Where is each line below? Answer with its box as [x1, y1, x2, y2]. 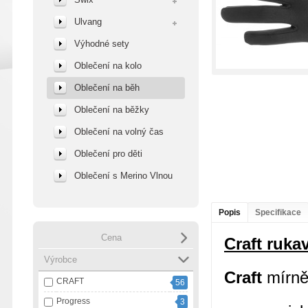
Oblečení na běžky [74, 104, 149, 115]
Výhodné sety [74, 38, 129, 49]
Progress [56, 296, 90, 306]
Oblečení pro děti [74, 148, 142, 159]
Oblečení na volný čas [74, 126, 164, 137]
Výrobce [44, 254, 77, 265]
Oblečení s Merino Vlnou [74, 170, 173, 181]
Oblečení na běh [74, 82, 140, 93]
